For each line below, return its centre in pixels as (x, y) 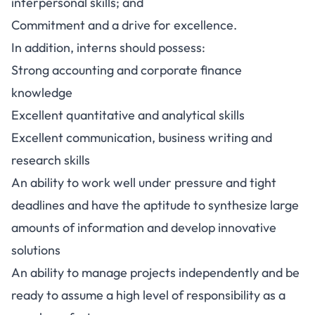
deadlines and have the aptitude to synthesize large (155, 205)
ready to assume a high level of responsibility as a (148, 295)
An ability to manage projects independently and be (155, 272)
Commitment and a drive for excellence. (124, 25)
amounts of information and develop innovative (144, 227)
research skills (51, 160)
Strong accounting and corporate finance (127, 70)
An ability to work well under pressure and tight (144, 182)
